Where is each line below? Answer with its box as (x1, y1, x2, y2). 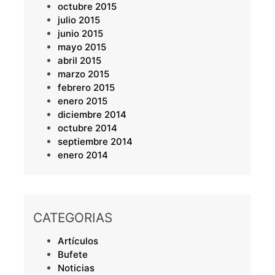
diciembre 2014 (57, 109, 126, 121)
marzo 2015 (57, 68, 109, 80)
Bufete (57, 249, 88, 261)
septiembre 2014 (57, 136, 133, 148)
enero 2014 (57, 149, 108, 161)
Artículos (57, 235, 98, 247)
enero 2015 (57, 95, 107, 107)
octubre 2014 (57, 122, 117, 134)
